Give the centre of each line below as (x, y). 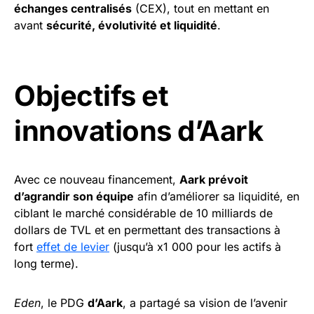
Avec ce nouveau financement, (97, 179)
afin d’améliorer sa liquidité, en (217, 196)
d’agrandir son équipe (74, 196)
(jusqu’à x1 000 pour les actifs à (195, 247)
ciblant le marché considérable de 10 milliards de (143, 213)
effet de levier (73, 247)
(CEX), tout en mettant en (200, 8)
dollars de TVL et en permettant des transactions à (147, 230)
